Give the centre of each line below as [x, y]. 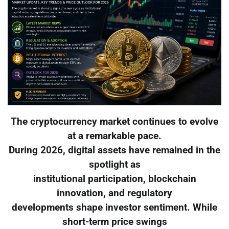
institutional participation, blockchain [114, 179]
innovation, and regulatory [114, 193]
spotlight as [114, 165]
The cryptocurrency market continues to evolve [114, 122]
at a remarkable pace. [114, 136]
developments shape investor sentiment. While [114, 208]
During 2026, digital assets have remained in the [114, 151]
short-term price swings [114, 222]
